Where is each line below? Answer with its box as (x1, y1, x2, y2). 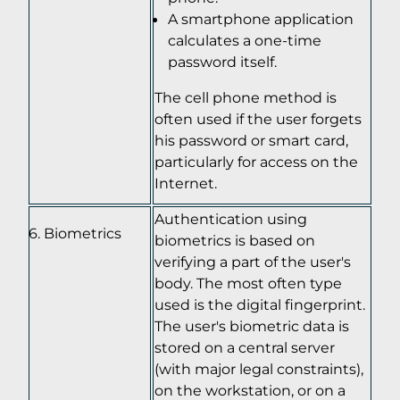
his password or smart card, (154, 130, 348, 149)
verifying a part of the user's (154, 252, 351, 271)
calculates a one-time (168, 30, 321, 49)
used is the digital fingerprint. (154, 295, 365, 313)
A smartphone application (168, 9, 354, 28)
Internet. (154, 173, 217, 192)
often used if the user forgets (154, 109, 362, 128)
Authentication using (154, 209, 307, 228)
